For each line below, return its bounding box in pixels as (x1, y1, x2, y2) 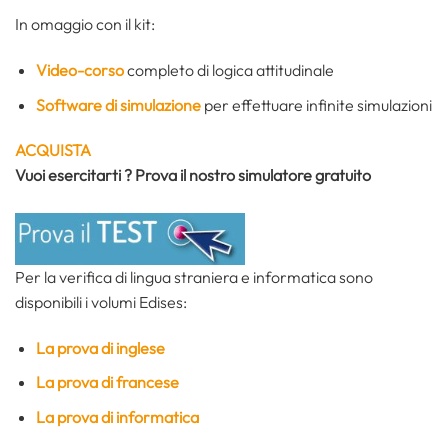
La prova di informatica (35, 406, 199, 427)
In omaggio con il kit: (15, 14, 155, 35)
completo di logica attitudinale (123, 59, 334, 80)
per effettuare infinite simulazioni (200, 94, 432, 115)
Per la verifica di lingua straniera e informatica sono (15, 266, 373, 287)
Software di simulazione (35, 94, 201, 115)
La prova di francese (35, 372, 179, 393)
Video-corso (35, 59, 124, 80)
